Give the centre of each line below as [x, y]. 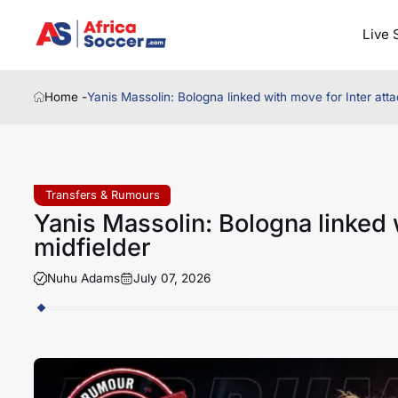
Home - [66, 97]
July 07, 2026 [171, 278]
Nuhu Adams [83, 278]
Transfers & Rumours [102, 195]
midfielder [92, 247]
